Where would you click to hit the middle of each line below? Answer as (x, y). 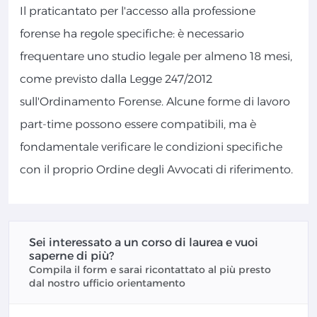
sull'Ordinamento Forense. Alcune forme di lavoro (155, 102)
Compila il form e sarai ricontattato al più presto (150, 270)
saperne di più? (71, 256)
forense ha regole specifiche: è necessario (132, 34)
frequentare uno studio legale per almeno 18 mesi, (156, 57)
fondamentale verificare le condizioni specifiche (151, 147)
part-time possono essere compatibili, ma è (138, 125)
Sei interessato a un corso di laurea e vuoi (144, 243)
